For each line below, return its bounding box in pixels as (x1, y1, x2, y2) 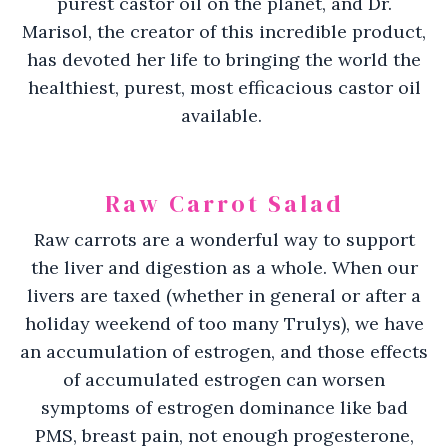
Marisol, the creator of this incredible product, (22, 19, 426, 43)
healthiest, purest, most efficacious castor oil (27, 75, 421, 99)
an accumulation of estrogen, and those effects (20, 339, 428, 363)
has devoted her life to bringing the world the (27, 47, 421, 71)
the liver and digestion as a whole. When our (30, 255, 418, 279)
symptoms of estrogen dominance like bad (40, 395, 408, 419)
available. (181, 103, 267, 127)
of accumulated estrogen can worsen (63, 367, 385, 391)
